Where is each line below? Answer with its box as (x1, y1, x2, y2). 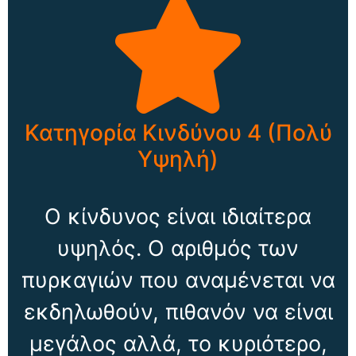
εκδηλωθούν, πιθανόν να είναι (23, 298, 333, 325)
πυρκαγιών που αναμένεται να (21, 266, 335, 293)
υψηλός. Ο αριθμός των (57, 234, 299, 261)
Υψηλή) (137, 145, 219, 172)
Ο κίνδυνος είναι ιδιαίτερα (44, 203, 311, 230)
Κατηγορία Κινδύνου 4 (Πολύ (24, 118, 332, 146)
